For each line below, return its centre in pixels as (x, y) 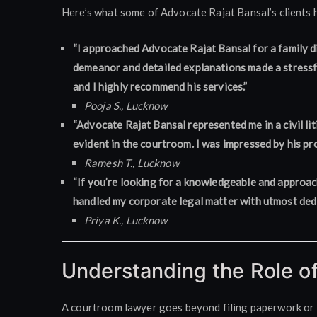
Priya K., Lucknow (126, 220)
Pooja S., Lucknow (126, 105)
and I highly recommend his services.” (160, 86)
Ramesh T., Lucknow (132, 162)
